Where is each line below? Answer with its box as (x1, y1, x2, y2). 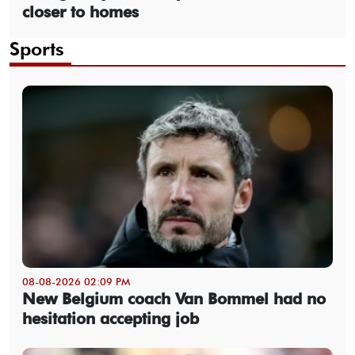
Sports (10, 37, 64, 61)
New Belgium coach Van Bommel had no (22, 289, 326, 309)
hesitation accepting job (22, 309, 199, 329)
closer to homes (22, 2, 139, 22)
